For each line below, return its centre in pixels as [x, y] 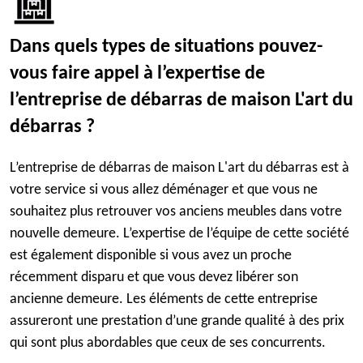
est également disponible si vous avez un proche [151, 256]
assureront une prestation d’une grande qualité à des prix [177, 321]
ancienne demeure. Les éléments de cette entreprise [164, 299]
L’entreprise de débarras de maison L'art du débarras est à [179, 168]
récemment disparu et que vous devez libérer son [154, 278]
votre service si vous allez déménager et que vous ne [164, 190]
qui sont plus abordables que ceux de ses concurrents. [168, 343]
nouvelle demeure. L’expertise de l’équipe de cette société [179, 234]
